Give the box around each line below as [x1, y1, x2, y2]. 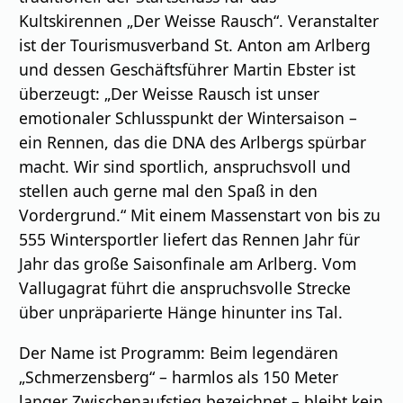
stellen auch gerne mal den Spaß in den [19, 180, 318, 202]
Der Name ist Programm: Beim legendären [19, 341, 339, 363]
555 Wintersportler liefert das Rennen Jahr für [19, 228, 361, 251]
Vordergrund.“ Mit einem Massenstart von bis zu [19, 204, 381, 227]
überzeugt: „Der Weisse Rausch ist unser [19, 83, 320, 105]
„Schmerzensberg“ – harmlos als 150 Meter [19, 365, 339, 388]
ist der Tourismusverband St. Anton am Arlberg [19, 34, 372, 57]
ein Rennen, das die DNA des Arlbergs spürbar [19, 131, 367, 154]
